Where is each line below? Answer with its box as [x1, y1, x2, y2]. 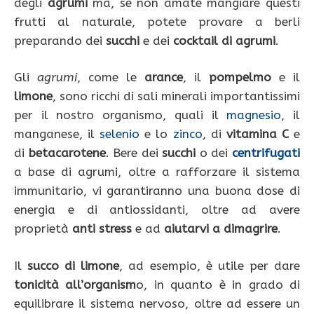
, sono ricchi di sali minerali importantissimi [53, 89, 300, 104]
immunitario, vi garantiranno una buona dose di [14, 184, 300, 198]
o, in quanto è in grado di [136, 277, 301, 292]
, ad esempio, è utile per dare [119, 258, 301, 273]
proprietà [14, 221, 72, 236]
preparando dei [14, 33, 106, 48]
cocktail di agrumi [173, 33, 275, 48]
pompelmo [209, 70, 271, 85]
